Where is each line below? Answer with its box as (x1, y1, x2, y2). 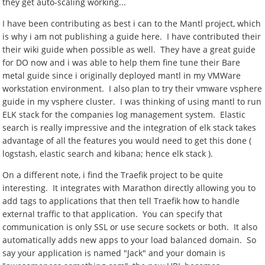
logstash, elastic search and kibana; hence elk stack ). (2, 148, 218, 159)
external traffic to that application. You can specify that (2, 208, 223, 219)
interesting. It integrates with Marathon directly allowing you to (2, 182, 256, 193)
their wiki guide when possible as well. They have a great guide (2, 44, 256, 55)
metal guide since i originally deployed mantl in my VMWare (2, 70, 241, 81)
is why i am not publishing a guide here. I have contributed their (2, 31, 261, 42)
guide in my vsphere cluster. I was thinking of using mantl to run (2, 96, 262, 107)
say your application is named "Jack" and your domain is (2, 247, 226, 258)
